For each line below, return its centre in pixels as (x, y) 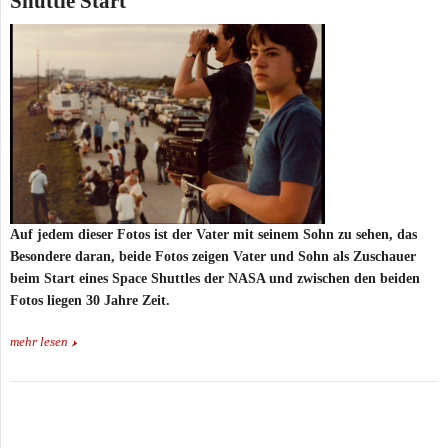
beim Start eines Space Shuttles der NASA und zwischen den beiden (215, 279)
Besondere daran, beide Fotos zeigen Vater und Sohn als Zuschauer (213, 257)
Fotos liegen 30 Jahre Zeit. (90, 301)
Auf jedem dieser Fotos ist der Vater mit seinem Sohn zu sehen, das (213, 235)
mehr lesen (39, 342)
